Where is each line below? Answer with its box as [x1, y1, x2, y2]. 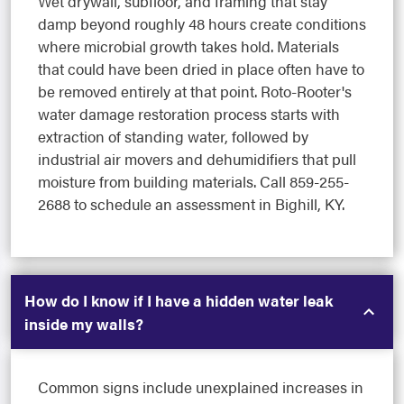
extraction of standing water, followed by [38, 124, 308, 147]
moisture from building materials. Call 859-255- [38, 170, 349, 192]
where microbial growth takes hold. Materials [38, 34, 339, 57]
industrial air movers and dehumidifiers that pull [38, 147, 356, 170]
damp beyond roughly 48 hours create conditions [38, 12, 366, 34]
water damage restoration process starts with [38, 102, 340, 124]
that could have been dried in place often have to [38, 57, 364, 79]
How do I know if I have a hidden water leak [24, 289, 333, 311]
